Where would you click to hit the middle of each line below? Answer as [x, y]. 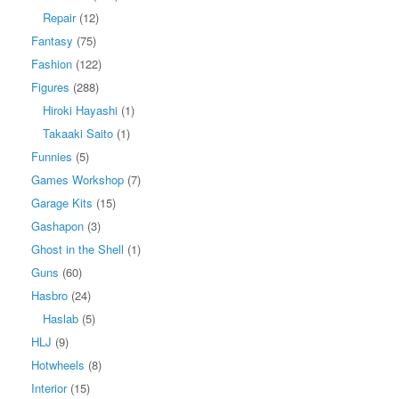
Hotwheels [58, 364]
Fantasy [52, 40]
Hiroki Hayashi [80, 110]
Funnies [52, 156]
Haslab [61, 318]
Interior [49, 387]
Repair [59, 17]
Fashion [52, 63]
